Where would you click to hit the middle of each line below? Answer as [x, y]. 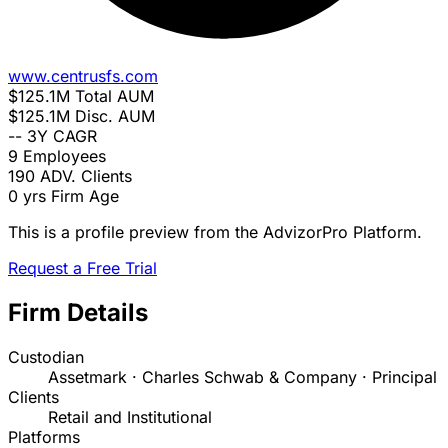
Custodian [46, 357]
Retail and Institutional [130, 417]
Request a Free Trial [82, 268]
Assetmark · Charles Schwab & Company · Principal [242, 377]
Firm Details [78, 313]
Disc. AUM [115, 116]
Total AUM [114, 96]
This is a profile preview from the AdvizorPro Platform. [215, 232]
